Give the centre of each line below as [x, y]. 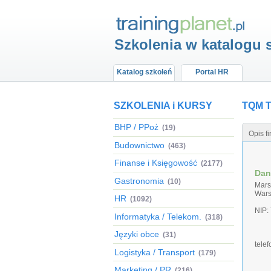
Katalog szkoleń [144, 72]
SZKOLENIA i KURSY [163, 106]
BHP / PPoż [136, 127]
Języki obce [137, 234]
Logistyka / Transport [155, 252]
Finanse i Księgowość [156, 163]
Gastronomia [139, 181]
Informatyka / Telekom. [158, 216]
